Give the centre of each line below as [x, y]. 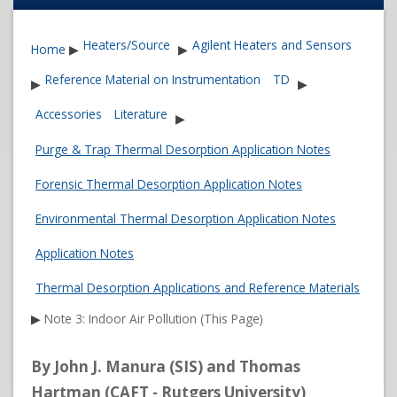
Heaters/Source [127, 45]
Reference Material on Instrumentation [153, 80]
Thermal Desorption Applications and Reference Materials [198, 288]
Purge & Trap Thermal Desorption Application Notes [183, 149]
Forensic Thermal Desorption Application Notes [169, 183]
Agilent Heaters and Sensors [272, 45]
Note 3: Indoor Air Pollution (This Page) [154, 319]
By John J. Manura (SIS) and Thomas [166, 367]
